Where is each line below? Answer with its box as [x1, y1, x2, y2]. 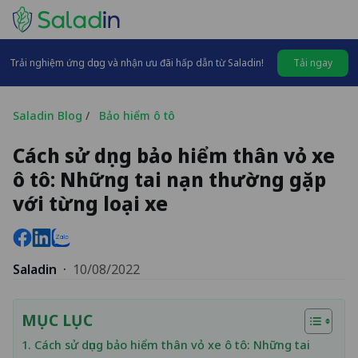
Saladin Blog [13, 107, 82, 123]
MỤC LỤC [22, 309, 93, 332]
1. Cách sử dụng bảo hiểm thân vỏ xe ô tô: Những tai [22, 337, 310, 353]
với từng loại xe [13, 190, 168, 217]
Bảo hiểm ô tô [89, 108, 175, 123]
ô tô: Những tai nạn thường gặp [13, 166, 326, 193]
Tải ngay [293, 56, 332, 70]
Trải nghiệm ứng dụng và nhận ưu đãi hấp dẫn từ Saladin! [10, 55, 264, 70]
